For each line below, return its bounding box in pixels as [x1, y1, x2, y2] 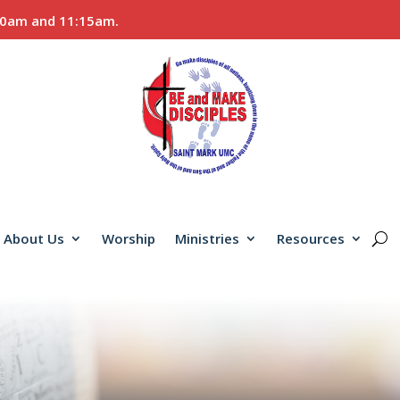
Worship [101, 229, 155, 248]
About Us [3, 229, 64, 248]
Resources [276, 229, 345, 248]
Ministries [174, 229, 239, 248]
